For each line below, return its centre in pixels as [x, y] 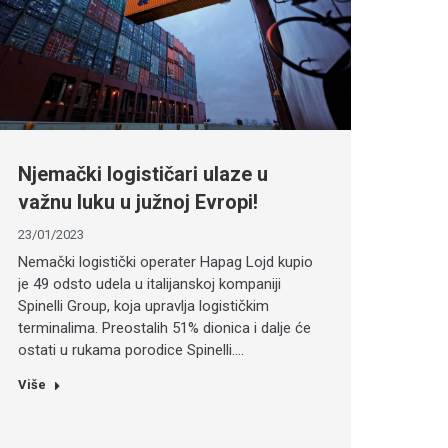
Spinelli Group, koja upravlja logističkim [143, 306]
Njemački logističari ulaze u [142, 174]
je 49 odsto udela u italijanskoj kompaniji [149, 284]
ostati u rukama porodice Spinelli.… [130, 350]
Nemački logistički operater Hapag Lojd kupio [165, 262]
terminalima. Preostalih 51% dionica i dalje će [164, 328]
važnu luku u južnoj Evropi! [137, 202]
